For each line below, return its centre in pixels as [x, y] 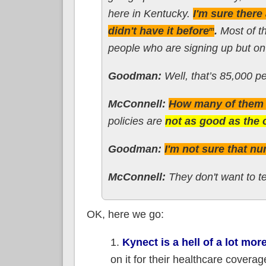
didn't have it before [158, 31]
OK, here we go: [125, 214]
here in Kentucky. [150, 13]
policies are [136, 121]
